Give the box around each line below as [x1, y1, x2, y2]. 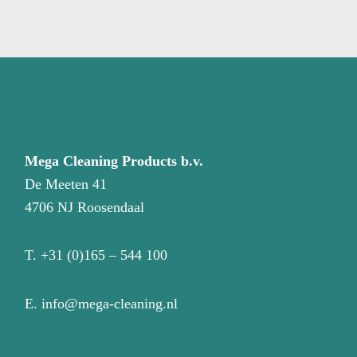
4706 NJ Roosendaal [25, 198, 145, 215]
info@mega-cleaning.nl [41, 296, 178, 312]
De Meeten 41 [25, 175, 108, 192]
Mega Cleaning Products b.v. [25, 152, 204, 169]
